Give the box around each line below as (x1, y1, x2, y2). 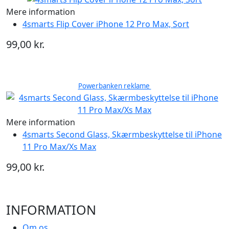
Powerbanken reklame (78, 81, 151, 91)
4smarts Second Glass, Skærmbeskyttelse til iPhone (22, 129, 222, 141)
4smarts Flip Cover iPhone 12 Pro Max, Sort (22, 18, 189, 30)
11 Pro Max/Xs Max (22, 141, 96, 153)
